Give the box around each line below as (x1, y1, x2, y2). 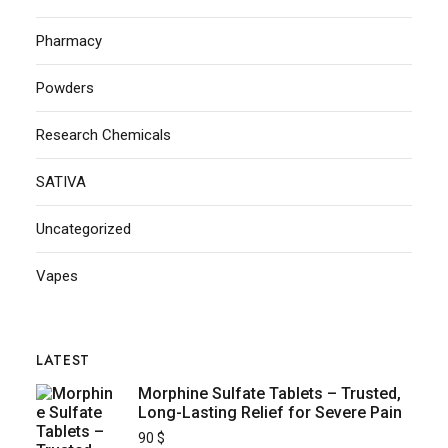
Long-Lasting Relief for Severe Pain (137, 403, 402, 423)
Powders (35, 79, 94, 98)
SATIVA (35, 173, 86, 192)
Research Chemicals (35, 126, 171, 145)
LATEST (35, 350, 91, 371)
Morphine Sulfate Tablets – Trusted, (137, 384, 401, 404)
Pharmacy (35, 32, 102, 51)
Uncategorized (35, 220, 131, 239)
